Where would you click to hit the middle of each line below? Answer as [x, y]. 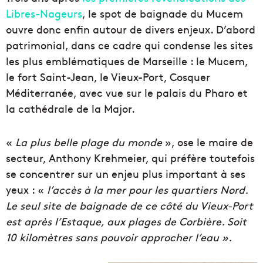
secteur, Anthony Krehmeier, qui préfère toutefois [130, 158]
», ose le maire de [208, 142]
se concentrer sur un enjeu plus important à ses [126, 174]
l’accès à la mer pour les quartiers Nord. [146, 190]
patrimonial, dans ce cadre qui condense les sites [129, 45]
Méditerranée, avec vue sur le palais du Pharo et [127, 93]
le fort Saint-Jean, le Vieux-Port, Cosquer [108, 77]
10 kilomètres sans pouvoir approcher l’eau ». [119, 237]
